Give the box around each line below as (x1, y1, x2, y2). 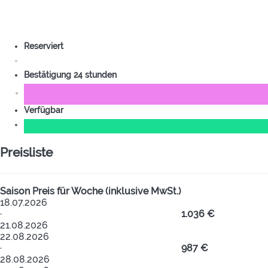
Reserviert (24, 41, 68, 51)
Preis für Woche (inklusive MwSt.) (32, 185, 181, 197)
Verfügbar (24, 105, 68, 115)
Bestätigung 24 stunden (24, 69, 121, 80)
